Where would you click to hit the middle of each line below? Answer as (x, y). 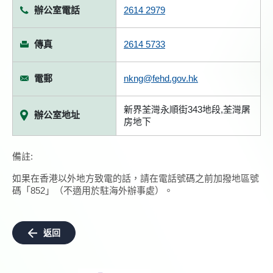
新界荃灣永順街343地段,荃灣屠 (187, 109)
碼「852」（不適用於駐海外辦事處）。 (93, 190)
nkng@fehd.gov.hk (161, 78)
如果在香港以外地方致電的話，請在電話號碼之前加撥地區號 (136, 178)
